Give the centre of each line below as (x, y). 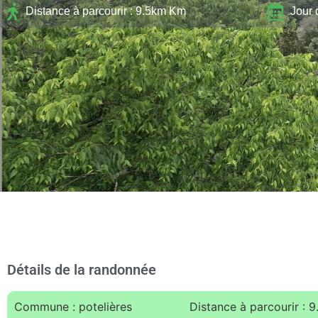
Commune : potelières (73, 307)
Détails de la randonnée (82, 270)
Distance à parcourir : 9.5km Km (106, 11)
